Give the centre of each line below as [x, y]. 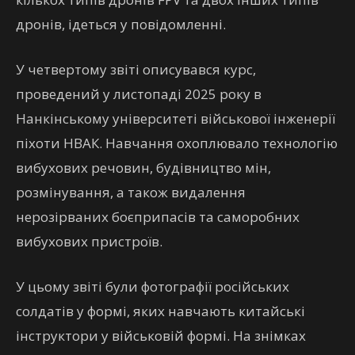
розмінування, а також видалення [131, 192]
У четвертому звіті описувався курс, [136, 69]
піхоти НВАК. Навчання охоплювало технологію [177, 143]
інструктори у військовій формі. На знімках [161, 336]
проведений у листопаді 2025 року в [139, 94]
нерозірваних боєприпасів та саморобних [158, 217]
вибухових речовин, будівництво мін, [143, 168]
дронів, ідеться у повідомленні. [121, 24]
